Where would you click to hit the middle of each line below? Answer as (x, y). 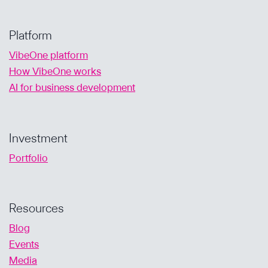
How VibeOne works (55, 71)
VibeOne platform (48, 55)
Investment (38, 138)
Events (24, 244)
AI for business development (72, 88)
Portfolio (28, 158)
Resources (36, 208)
